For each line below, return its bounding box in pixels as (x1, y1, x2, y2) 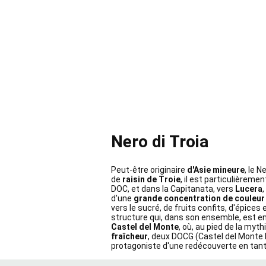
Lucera (235, 184, 262, 194)
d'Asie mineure (187, 165, 245, 175)
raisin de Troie (122, 175, 180, 185)
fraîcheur (111, 232, 148, 242)
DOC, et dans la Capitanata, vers (111, 184, 233, 194)
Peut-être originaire (111, 165, 185, 175)
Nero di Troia (111, 132, 208, 152)
